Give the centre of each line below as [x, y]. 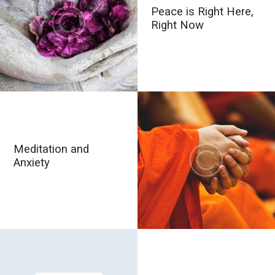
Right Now [178, 25]
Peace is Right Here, [203, 11]
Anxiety [32, 162]
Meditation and [52, 149]
